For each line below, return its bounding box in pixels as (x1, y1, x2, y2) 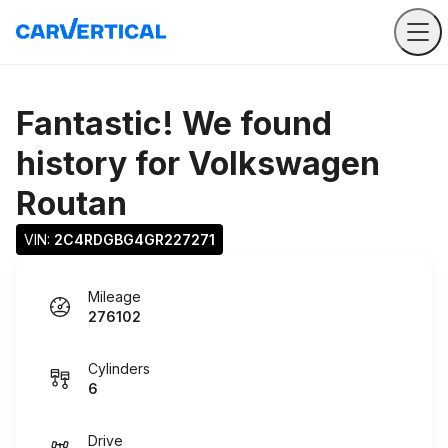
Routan (16, 184, 127, 223)
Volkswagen (188, 144, 380, 183)
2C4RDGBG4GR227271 (54, 231, 215, 248)
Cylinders (88, 360, 150, 377)
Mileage (88, 288, 141, 305)
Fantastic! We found (16, 104, 332, 143)
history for (16, 144, 188, 183)
